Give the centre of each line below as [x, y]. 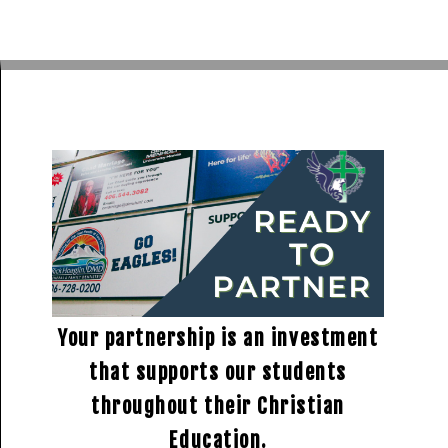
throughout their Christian [218, 406]
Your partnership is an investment [218, 338]
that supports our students [218, 372]
